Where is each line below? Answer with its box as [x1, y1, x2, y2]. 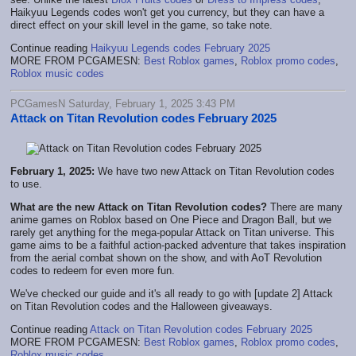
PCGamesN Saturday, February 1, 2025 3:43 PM [10, 97, 235, 110]
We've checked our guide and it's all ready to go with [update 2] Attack [10, 287, 333, 300]
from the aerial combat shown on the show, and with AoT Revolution [10, 251, 322, 264]
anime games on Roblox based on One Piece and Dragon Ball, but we [10, 213, 331, 226]
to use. [10, 177, 42, 190]
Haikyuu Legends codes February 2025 [91, 41, 270, 54]
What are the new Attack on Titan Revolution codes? [10, 200, 267, 213]
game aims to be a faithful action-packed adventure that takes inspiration [10, 238, 346, 251]
